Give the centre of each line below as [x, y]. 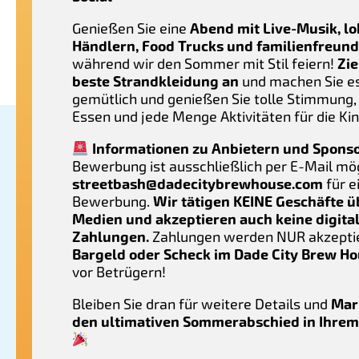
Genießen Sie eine [131, 28]
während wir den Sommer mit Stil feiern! [205, 64]
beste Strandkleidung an [155, 82]
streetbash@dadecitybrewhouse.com [198, 184]
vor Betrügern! [119, 272]
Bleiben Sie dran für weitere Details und [202, 304]
